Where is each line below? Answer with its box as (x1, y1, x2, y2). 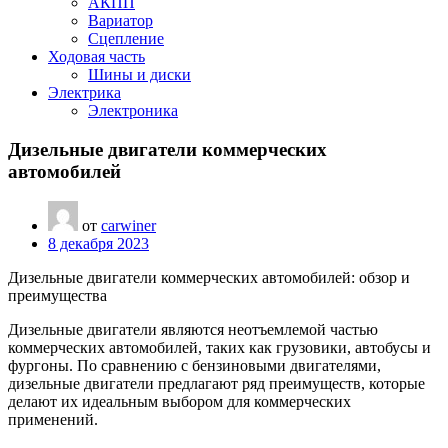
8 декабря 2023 (48, 235, 149, 253)
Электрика (48, 84, 121, 101)
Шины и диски (88, 66, 191, 83)
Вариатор (88, 12, 153, 29)
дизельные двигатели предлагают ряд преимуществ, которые (8, 375, 425, 393)
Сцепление (88, 30, 164, 47)
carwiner (101, 217, 156, 235)
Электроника (88, 102, 178, 119)
